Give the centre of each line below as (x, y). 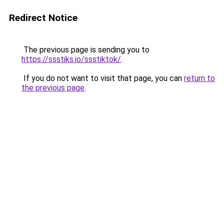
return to (199, 78)
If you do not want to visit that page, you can (103, 78)
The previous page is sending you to (85, 50)
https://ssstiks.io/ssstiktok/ (71, 59)
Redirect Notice (43, 18)
